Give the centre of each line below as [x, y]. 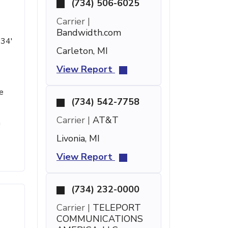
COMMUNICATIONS [100, 219]
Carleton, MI [82, 51]
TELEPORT [116, 208]
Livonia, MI [78, 138]
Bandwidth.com [89, 33]
